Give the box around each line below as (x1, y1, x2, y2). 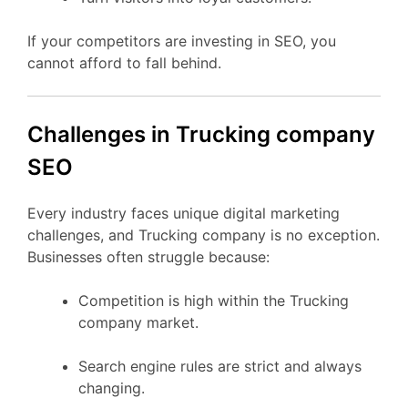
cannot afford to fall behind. (27, 53, 221, 72)
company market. (78, 312, 199, 331)
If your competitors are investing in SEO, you (27, 31, 336, 50)
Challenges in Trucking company (27, 120, 375, 148)
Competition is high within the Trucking (78, 291, 349, 310)
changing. (78, 378, 145, 397)
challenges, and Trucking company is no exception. (27, 225, 380, 244)
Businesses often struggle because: (27, 247, 270, 266)
